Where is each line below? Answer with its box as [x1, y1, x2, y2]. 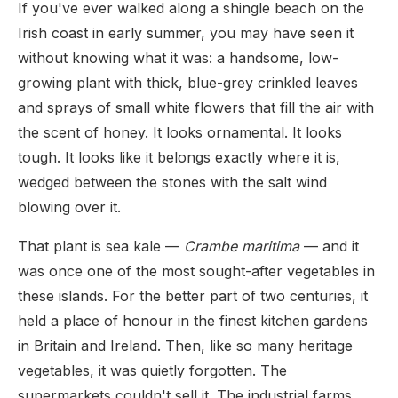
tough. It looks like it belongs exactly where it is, [18, 148, 340, 166]
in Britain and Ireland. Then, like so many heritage [18, 337, 353, 354]
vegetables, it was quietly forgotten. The [18, 362, 287, 379]
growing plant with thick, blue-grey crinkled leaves [18, 74, 358, 92]
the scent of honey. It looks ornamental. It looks [18, 123, 342, 141]
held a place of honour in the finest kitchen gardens [18, 312, 368, 330]
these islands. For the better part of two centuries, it [18, 287, 368, 305]
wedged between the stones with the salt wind [18, 173, 327, 191]
